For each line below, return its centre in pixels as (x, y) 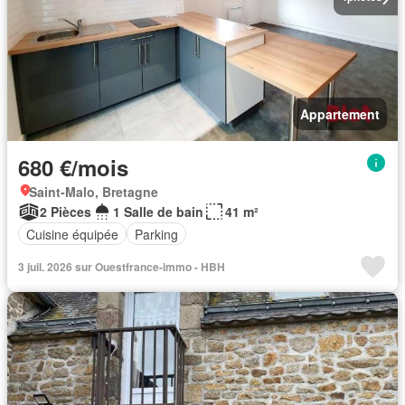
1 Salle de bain (158, 212)
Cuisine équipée (72, 234)
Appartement (340, 114)
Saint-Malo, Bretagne (94, 192)
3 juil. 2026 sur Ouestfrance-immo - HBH (122, 267)
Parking (156, 234)
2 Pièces (66, 212)
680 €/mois (73, 167)
